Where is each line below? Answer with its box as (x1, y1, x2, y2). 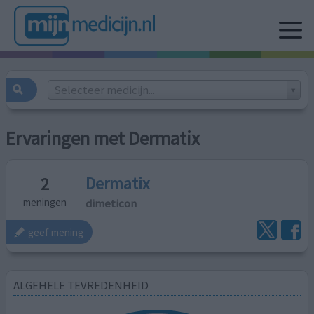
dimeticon (86, 195, 137, 211)
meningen (23, 196, 67, 210)
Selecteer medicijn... (53, 81, 155, 97)
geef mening (28, 225, 84, 239)
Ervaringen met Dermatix (6, 127, 200, 151)
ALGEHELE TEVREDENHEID (13, 277, 149, 293)
